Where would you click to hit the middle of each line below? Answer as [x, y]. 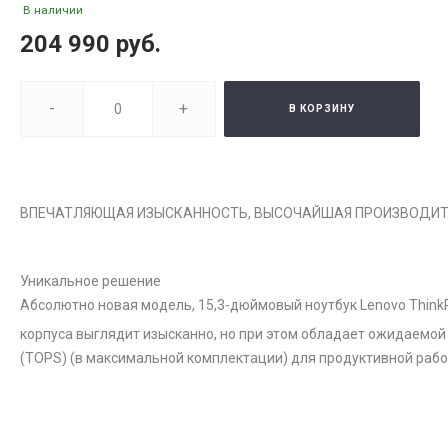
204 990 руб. [90, 44]
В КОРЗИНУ [322, 108]
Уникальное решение [90, 281]
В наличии [53, 10]
